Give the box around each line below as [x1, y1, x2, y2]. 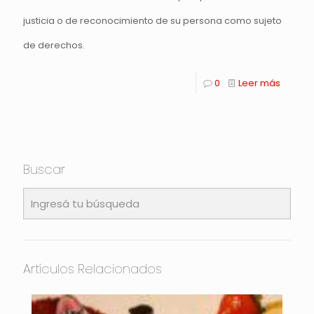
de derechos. [23, 38, 85, 52]
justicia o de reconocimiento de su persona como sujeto [23, 13, 282, 27]
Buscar [23, 160, 65, 178]
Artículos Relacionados [23, 259, 162, 278]
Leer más [238, 76, 280, 90]
